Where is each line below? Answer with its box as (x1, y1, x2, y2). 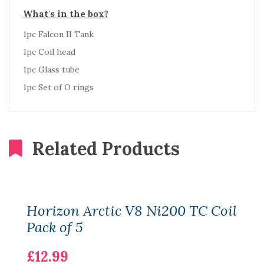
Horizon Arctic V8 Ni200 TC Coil (27, 202, 237, 220)
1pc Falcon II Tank (23, 29, 94, 39)
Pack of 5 (27, 218, 83, 236)
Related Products (32, 137, 180, 160)
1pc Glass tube (23, 64, 80, 75)
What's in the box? (23, 8, 108, 19)
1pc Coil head (23, 47, 75, 57)
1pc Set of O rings (23, 82, 94, 93)
